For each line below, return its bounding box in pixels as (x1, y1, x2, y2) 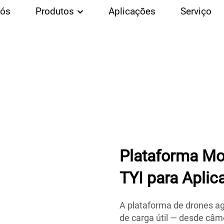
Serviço (180, 5, 212, 17)
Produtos (35, 5, 77, 17)
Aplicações (108, 5, 156, 17)
